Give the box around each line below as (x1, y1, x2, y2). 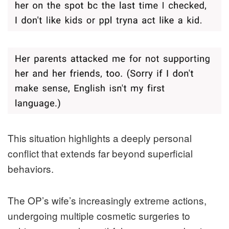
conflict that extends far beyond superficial (8, 146, 193, 160)
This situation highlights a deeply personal (8, 130, 192, 145)
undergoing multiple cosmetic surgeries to (8, 208, 190, 222)
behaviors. (8, 161, 54, 175)
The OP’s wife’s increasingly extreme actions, (8, 193, 207, 207)
